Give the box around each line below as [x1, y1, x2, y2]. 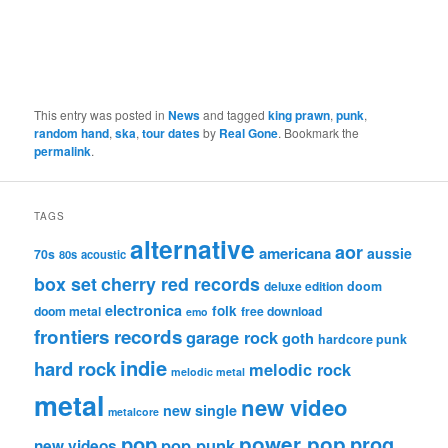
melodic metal [171, 364, 246, 380]
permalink [34, 141, 92, 160]
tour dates [142, 123, 201, 142]
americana [259, 242, 332, 265]
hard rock [34, 355, 117, 383]
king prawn [268, 105, 331, 124]
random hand [34, 123, 110, 142]
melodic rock [249, 357, 352, 382]
